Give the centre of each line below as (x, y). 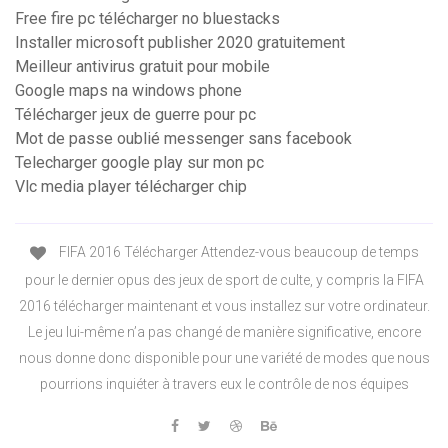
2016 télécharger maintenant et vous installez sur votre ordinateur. (224, 305)
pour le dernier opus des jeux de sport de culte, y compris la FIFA (224, 279)
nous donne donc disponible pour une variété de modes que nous (224, 357)
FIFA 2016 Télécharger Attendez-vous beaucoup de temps (237, 252)
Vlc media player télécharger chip (131, 187)
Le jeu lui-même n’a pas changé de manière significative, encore (224, 331)
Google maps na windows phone (128, 91)
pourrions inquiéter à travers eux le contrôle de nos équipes (224, 383)
